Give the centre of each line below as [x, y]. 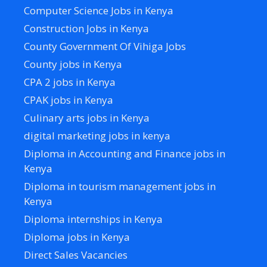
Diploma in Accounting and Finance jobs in [125, 153]
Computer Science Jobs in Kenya [99, 10]
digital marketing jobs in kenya [97, 135]
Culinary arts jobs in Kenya [87, 117]
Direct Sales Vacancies [76, 254]
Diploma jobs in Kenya [77, 237]
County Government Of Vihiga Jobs [105, 46]
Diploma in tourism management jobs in [120, 186]
